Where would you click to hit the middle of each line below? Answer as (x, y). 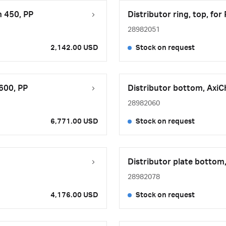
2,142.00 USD (74, 48)
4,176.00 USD (74, 195)
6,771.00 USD (74, 122)
